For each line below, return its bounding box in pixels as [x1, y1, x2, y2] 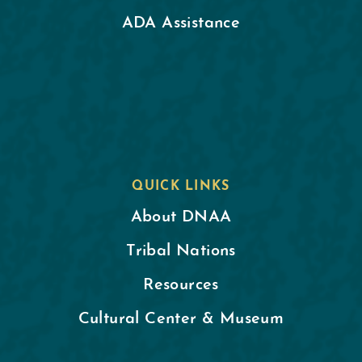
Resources [143, 277, 219, 293]
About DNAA [130, 209, 232, 225]
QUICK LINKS [132, 180, 230, 193]
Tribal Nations [126, 243, 236, 259]
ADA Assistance [121, 15, 241, 32]
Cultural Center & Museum [78, 311, 284, 327]
